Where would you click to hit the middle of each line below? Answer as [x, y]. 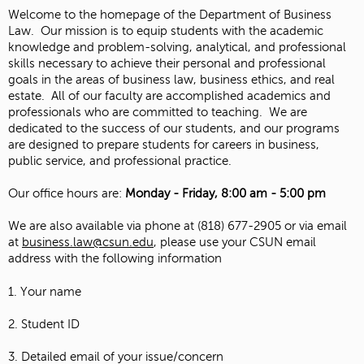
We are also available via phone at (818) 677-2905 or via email [178, 226]
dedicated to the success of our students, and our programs [174, 128]
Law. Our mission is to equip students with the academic [166, 30]
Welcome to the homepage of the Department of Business [170, 14]
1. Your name [45, 291]
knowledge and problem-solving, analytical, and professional [177, 47]
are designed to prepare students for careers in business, [164, 144]
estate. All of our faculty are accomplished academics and [169, 95]
